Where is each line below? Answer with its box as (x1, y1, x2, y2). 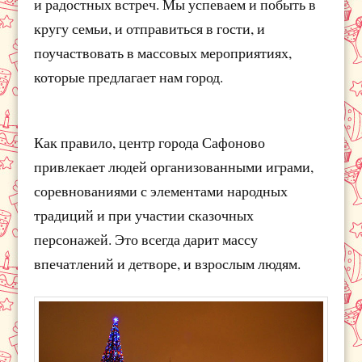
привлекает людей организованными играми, (34, 156, 314, 176)
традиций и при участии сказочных (34, 204, 255, 225)
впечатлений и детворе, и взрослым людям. (34, 253, 301, 273)
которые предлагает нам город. (34, 66, 224, 86)
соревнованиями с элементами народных (34, 180, 288, 200)
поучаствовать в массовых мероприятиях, (34, 42, 293, 62)
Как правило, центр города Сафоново (34, 132, 266, 152)
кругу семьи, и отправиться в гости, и (34, 18, 266, 38)
